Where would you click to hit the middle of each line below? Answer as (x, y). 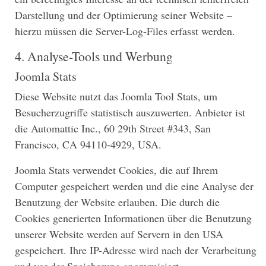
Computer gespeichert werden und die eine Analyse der (134, 186)
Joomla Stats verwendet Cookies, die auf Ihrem (116, 170)
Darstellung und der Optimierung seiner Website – (123, 15)
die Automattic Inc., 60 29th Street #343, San (113, 129)
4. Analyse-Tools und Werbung (94, 56)
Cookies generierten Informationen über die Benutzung (133, 218)
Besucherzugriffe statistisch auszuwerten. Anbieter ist (130, 113)
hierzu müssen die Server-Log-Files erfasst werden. (125, 31)
